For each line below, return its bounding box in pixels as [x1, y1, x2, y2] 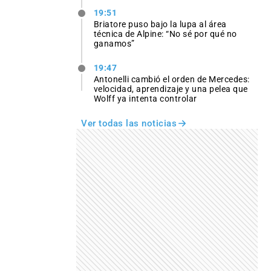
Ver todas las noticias [81, 118, 177, 129]
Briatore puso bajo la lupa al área [93, 19, 227, 30]
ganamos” [93, 39, 135, 49]
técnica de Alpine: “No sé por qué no [93, 29, 237, 39]
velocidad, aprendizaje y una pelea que [93, 84, 248, 94]
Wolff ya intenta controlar [93, 94, 197, 104]
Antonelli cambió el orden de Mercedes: [93, 74, 250, 85]
